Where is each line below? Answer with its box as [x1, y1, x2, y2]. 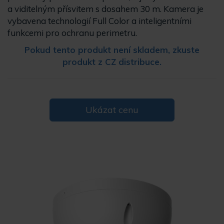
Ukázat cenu [85, 104, 138, 115]
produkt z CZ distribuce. [62, 56, 161, 67]
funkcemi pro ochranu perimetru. [7, 27, 137, 38]
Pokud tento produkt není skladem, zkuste [24, 44, 199, 55]
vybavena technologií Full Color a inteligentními [7, 15, 191, 26]
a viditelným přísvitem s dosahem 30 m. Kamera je [7, 3, 203, 14]
